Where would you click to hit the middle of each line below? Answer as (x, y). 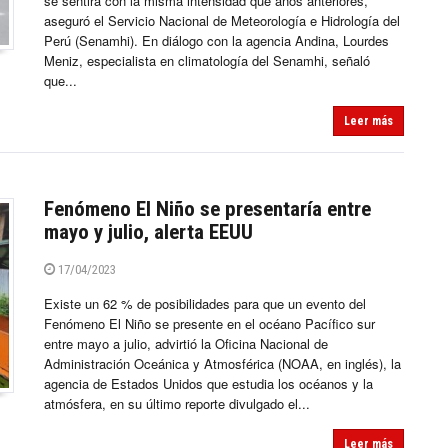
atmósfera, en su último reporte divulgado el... (177, 404)
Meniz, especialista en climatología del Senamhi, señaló (207, 61)
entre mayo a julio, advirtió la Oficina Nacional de (186, 344)
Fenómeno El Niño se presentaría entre (207, 209)
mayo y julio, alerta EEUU (148, 232)
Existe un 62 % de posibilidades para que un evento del (205, 304)
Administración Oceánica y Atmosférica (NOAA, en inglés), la (222, 364)
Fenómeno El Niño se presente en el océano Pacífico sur (209, 324)
